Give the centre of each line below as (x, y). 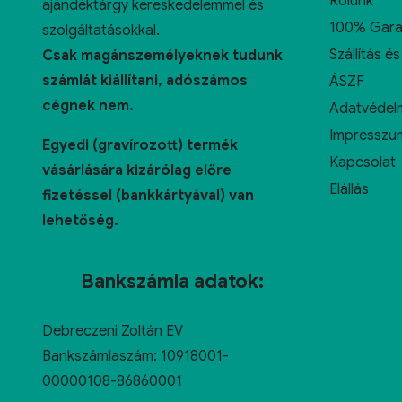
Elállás (349, 189)
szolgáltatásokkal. (101, 30)
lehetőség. (80, 220)
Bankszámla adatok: (172, 281)
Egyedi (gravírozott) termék (140, 145)
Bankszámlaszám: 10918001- (135, 356)
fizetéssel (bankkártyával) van (148, 195)
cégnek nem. (88, 105)
